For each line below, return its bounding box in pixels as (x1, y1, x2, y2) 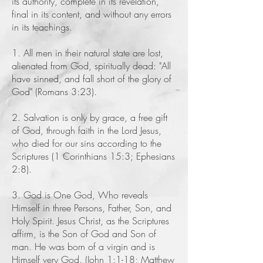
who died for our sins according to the (12, 137, 161, 150)
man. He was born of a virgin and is (12, 240, 155, 253)
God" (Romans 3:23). (12, 85, 97, 98)
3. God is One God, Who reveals (12, 188, 148, 201)
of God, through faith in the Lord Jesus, (12, 124, 161, 137)
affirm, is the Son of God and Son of (12, 227, 156, 240)
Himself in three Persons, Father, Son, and (12, 201, 171, 214)
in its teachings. (12, 21, 72, 33)
